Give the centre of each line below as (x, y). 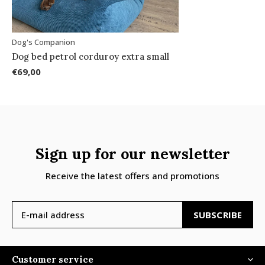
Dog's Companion (43, 42)
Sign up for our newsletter (132, 153)
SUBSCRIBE (218, 214)
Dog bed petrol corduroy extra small (91, 56)
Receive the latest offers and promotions (132, 175)
